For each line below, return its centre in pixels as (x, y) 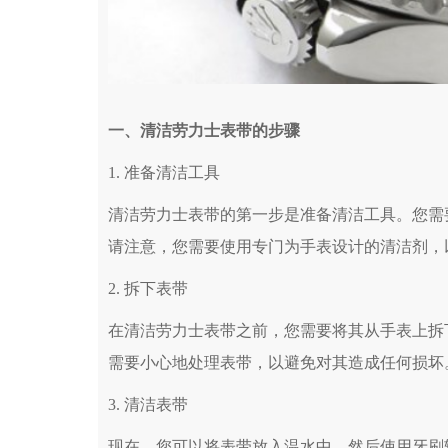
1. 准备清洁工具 (164, 173)
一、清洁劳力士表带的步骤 (204, 131)
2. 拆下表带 (148, 289)
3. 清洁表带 (148, 405)
